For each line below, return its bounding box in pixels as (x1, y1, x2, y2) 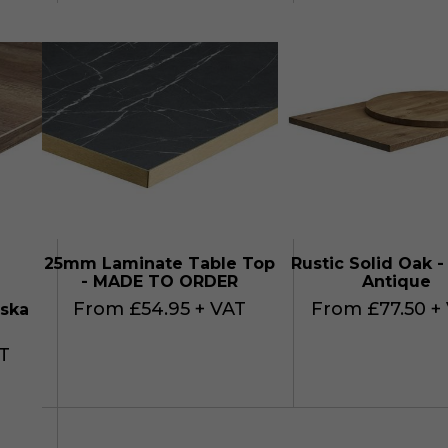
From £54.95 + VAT (73, 298, 247, 321)
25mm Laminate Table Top (44, 254, 276, 274)
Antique (362, 272, 432, 292)
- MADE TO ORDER (81, 272, 239, 292)
